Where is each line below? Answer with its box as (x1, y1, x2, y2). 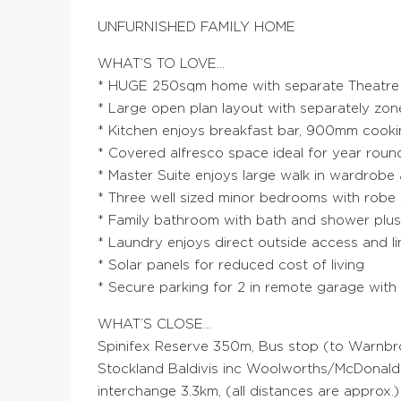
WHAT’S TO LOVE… (98, 57, 225, 72)
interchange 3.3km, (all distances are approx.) (98, 385, 399, 399)
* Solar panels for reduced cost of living (98, 259, 364, 273)
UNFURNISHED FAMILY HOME (98, 21, 295, 35)
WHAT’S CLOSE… (98, 318, 211, 332)
